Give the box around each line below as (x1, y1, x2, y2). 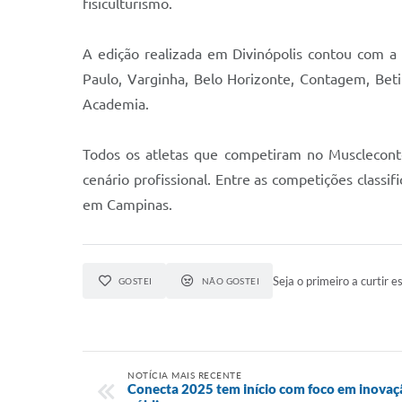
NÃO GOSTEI (201, 275, 260, 286)
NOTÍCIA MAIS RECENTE (127, 370, 241, 380)
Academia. (83, 96, 149, 112)
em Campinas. (83, 197, 172, 213)
